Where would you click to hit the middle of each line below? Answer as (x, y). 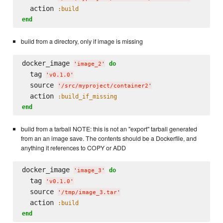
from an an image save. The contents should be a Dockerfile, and (109, 138)
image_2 (89, 64)
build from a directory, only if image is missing (82, 41)
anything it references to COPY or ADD (73, 148)
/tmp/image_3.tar (89, 193)
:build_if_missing (87, 97)
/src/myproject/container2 (105, 86)
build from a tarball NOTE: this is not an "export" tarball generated (109, 129)
